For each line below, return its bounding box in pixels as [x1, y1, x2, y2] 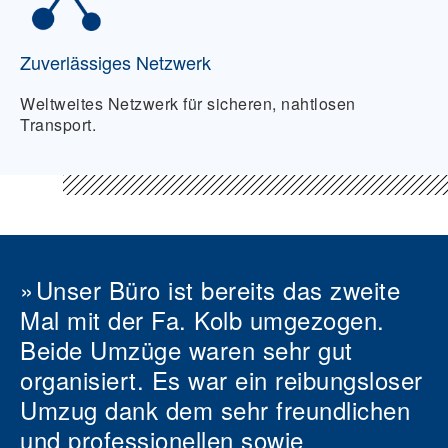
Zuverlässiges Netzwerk [20, 48, 211, 75]
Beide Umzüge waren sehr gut [20, 331, 353, 367]
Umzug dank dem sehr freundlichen [20, 391, 410, 427]
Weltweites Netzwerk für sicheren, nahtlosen [20, 91, 356, 115]
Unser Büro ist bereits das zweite [35, 271, 401, 307]
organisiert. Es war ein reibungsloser [20, 361, 423, 397]
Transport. [20, 112, 96, 136]
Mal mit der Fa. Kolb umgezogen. [20, 301, 385, 337]
